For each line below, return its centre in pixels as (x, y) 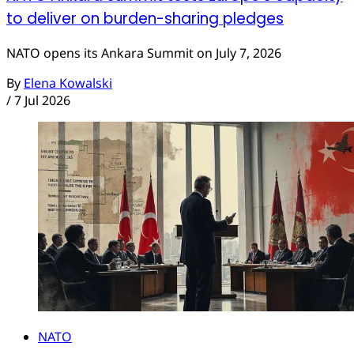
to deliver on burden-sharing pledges (145, 18)
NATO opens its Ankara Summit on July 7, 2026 (144, 53)
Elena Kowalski (68, 83)
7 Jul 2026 (42, 101)
